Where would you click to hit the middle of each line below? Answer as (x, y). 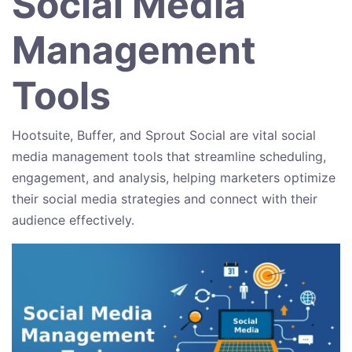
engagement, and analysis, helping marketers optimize (174, 177)
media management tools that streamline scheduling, (169, 156)
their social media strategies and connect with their (165, 198)
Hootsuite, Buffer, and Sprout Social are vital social (164, 135)
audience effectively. (73, 220)
